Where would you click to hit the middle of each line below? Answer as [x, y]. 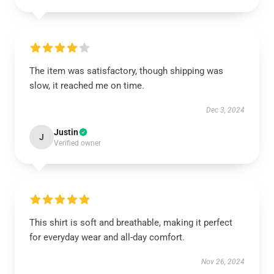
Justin [66, 132]
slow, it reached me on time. [87, 86]
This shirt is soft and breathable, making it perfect [131, 223]
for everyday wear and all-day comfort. [107, 237]
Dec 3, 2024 [225, 110]
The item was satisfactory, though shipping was [126, 71]
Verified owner [77, 143]
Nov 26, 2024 [223, 262]
